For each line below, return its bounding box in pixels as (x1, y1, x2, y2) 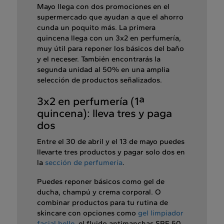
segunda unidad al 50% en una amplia (37, 65, 169, 74)
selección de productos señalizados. (37, 75, 162, 85)
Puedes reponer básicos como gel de (37, 177, 164, 186)
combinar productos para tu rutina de (37, 198, 168, 207)
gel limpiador (138, 208, 183, 218)
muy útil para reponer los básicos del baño (37, 44, 184, 53)
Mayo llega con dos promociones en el (37, 2, 169, 11)
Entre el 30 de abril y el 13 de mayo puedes (37, 137, 184, 146)
